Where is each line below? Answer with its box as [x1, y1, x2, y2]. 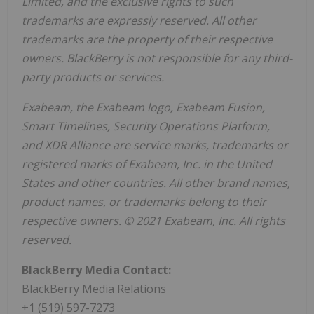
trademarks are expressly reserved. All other [22, 13, 257, 29]
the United [216, 156, 272, 172]
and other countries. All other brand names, [57, 175, 290, 191]
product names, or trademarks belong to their [22, 194, 266, 210]
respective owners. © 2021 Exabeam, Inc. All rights [22, 213, 285, 229]
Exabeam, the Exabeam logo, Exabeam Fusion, [22, 100, 265, 116]
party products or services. [22, 69, 164, 86]
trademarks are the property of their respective [22, 32, 273, 48]
